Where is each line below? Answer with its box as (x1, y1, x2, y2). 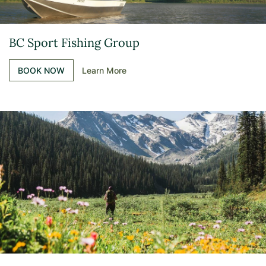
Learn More (82, 65, 126, 75)
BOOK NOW (18, 65, 65, 75)
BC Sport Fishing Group (9, 35, 140, 50)
